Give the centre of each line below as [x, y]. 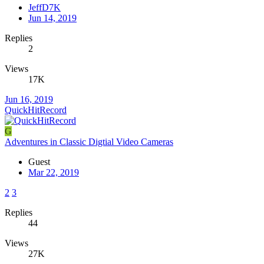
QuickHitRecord [36, 110]
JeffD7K [44, 7]
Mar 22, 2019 [54, 172]
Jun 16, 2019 [29, 99]
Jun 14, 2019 [52, 18]
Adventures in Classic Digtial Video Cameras [89, 141]
